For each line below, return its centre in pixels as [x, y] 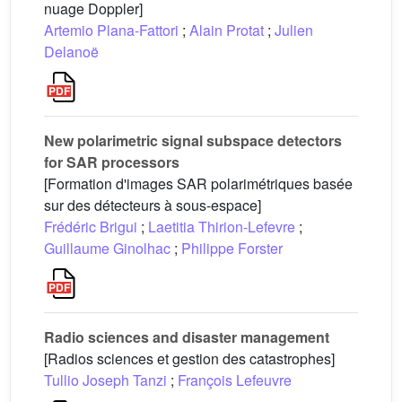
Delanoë [71, 51]
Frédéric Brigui [91, 226]
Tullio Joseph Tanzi [105, 380]
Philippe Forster [232, 248]
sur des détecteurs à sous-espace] [153, 205]
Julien [294, 30]
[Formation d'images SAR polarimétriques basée [198, 183]
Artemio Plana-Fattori [111, 30]
